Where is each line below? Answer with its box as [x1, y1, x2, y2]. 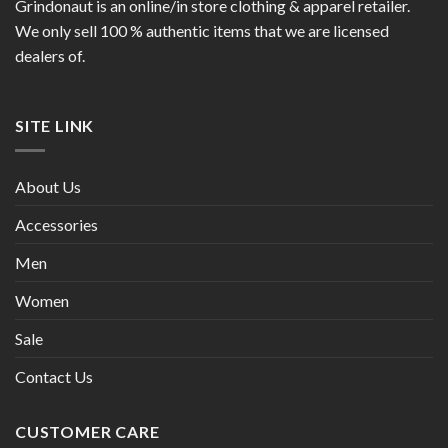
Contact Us [15, 366, 93, 386]
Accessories [15, 214, 98, 234]
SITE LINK [15, 116, 95, 136]
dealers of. [15, 46, 85, 66]
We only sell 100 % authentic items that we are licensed [15, 21, 389, 41]
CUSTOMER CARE [15, 421, 160, 441]
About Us [15, 176, 81, 196]
